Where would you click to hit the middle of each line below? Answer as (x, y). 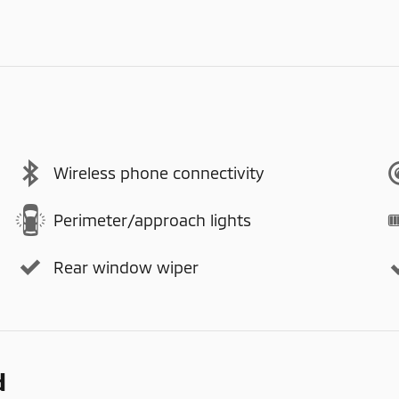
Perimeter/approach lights (152, 220)
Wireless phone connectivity (159, 173)
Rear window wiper (126, 267)
